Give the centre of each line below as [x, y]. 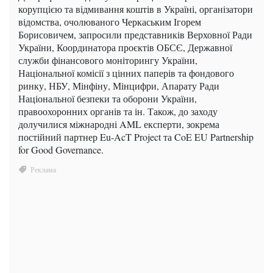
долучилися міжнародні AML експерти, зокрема [119, 124]
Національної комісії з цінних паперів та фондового [126, 73]
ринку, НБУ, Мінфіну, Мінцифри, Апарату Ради [119, 86]
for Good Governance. [61, 150]
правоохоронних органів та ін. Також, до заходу [118, 112]
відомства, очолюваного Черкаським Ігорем [110, 22]
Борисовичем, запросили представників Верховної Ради [135, 35]
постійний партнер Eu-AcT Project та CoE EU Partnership [136, 137]
